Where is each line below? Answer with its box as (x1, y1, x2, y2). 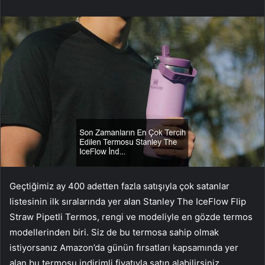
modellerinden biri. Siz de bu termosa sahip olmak (9, 226, 219, 238)
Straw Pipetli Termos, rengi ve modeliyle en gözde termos (9, 211, 253, 222)
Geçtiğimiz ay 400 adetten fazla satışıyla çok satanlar (9, 180, 230, 192)
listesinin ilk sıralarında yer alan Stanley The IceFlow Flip (9, 195, 246, 207)
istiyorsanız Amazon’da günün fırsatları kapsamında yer (9, 241, 238, 253)
